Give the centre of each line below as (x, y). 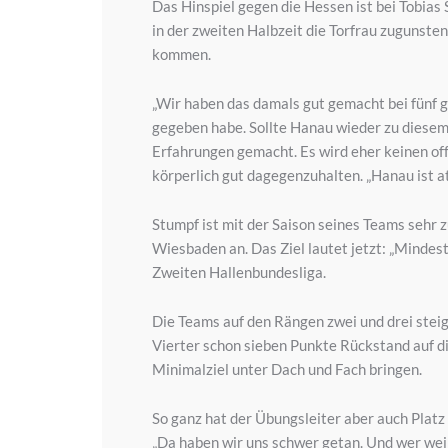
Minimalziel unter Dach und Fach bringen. (287, 369)
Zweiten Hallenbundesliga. (239, 272)
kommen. (181, 54)
